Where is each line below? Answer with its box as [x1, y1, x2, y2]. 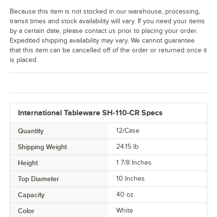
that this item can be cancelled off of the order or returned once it [10, 46, 207, 54]
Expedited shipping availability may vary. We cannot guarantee [10, 37, 195, 44]
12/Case [116, 127, 139, 134]
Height [18, 159, 38, 167]
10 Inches [116, 175, 145, 182]
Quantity [18, 127, 44, 135]
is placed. [10, 56, 38, 63]
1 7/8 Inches [116, 159, 152, 166]
